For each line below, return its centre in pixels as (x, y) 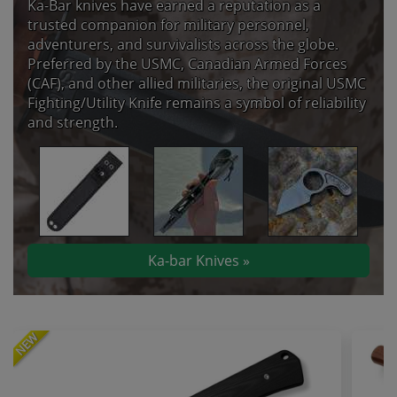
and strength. (73, 123)
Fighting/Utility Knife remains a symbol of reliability (197, 103)
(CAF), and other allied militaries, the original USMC (197, 84)
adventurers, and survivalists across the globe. (183, 45)
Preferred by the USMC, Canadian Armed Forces (187, 64)
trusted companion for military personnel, (168, 25)
